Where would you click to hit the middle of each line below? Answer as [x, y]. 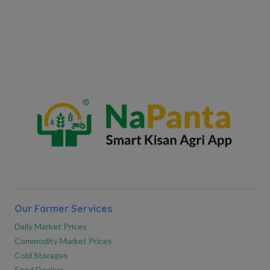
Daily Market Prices [51, 227]
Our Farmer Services [63, 209]
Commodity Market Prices [63, 241]
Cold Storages [41, 256]
